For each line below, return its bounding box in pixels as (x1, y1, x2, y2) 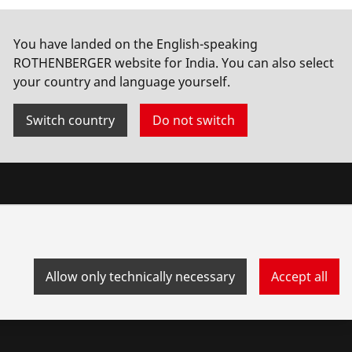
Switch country (26, 111, 115, 129)
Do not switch (152, 111, 235, 129)
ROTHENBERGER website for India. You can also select (13, 53, 334, 71)
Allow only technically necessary (46, 268, 235, 285)
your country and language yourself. (13, 72, 230, 90)
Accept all (271, 268, 328, 285)
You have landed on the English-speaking (13, 35, 258, 53)
